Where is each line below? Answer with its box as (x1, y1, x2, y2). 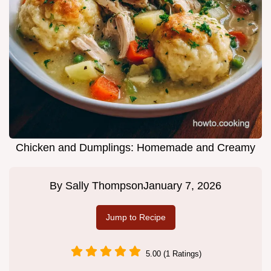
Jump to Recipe (105, 212, 166, 223)
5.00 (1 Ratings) (146, 249, 201, 258)
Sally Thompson (65, 180, 143, 192)
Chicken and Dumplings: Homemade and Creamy (16, 142, 255, 154)
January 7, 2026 (143, 180, 221, 192)
